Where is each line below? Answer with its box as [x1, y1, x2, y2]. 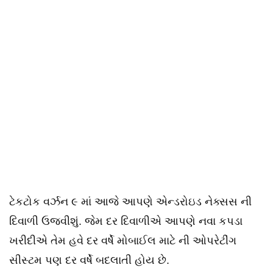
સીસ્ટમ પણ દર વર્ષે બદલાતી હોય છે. [9, 254, 169, 266]
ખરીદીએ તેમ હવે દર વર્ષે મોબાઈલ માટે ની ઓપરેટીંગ [9, 235, 236, 247]
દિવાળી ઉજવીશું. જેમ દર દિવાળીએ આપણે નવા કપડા [9, 215, 243, 227]
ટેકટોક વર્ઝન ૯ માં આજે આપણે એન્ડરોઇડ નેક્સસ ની [9, 196, 252, 208]
